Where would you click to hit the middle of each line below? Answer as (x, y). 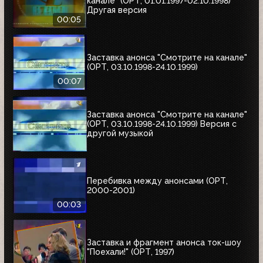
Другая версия (117, 10)
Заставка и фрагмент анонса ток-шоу (164, 243)
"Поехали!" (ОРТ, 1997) (131, 252)
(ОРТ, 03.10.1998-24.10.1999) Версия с (162, 124)
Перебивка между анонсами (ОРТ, (157, 181)
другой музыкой (120, 134)
